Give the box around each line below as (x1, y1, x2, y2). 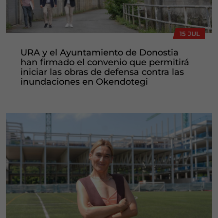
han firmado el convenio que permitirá (20, 56, 189, 68)
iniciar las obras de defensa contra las (20, 66, 184, 77)
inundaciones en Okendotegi (20, 76, 148, 87)
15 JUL (180, 29, 200, 37)
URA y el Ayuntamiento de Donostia (20, 47, 179, 58)
